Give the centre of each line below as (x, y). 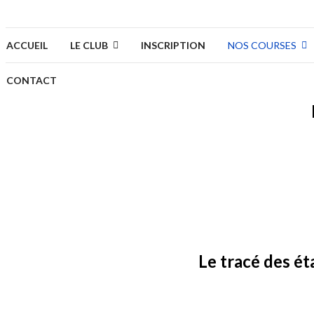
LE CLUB (89, 45)
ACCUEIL (27, 45)
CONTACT (32, 80)
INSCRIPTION (173, 45)
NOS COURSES (262, 45)
